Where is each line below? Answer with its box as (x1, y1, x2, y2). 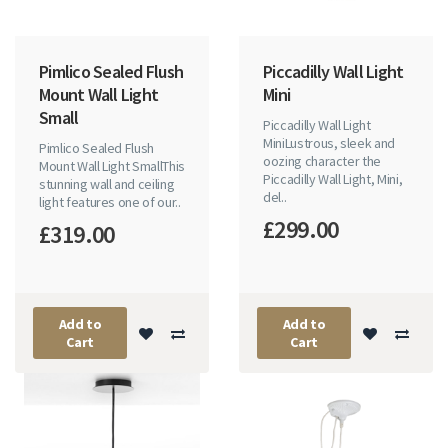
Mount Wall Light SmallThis (39, 157, 185, 176)
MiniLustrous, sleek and (263, 134, 395, 153)
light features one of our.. (39, 193, 181, 212)
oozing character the (263, 152, 382, 171)
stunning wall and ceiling (39, 175, 175, 194)
